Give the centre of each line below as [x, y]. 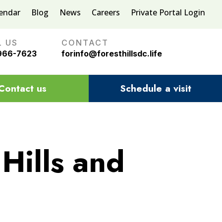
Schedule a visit [155, 88]
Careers [106, 12]
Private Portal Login [168, 12]
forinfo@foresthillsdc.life [111, 54]
